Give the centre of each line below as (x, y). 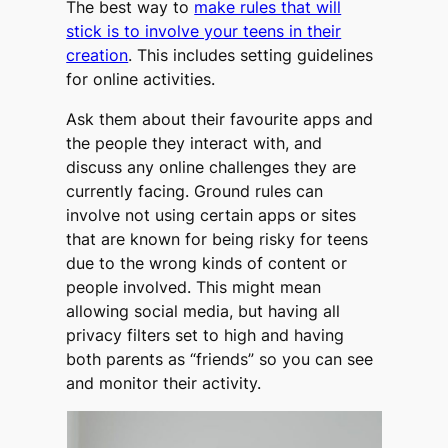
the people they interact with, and (194, 142)
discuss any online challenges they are (211, 166)
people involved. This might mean (194, 286)
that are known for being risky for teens (217, 238)
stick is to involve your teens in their (204, 30)
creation (97, 54)
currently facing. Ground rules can (195, 190)
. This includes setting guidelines (251, 54)
